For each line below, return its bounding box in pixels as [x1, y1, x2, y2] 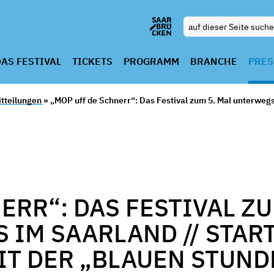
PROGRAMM [123, 55, 179, 67]
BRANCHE [190, 55, 237, 67]
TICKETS [72, 55, 113, 67]
